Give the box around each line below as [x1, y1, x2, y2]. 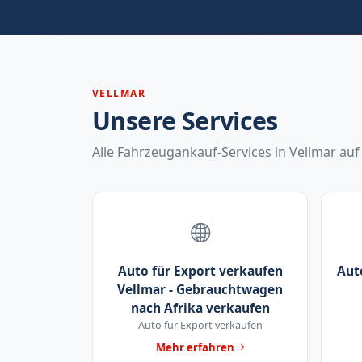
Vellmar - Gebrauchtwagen [117, 280, 283, 299]
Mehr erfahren [155, 339, 234, 355]
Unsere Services [92, 103, 278, 137]
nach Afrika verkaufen [130, 299, 270, 318]
